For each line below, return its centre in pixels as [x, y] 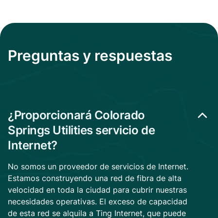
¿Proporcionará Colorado [76, 115]
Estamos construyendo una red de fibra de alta [95, 178]
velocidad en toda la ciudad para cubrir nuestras [97, 190]
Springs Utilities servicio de [82, 130]
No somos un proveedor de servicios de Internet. [98, 166]
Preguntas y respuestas [90, 55]
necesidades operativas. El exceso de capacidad [98, 201]
